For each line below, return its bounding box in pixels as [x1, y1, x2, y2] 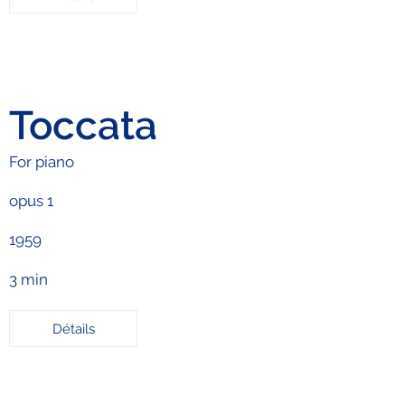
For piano [9, 152, 75, 171]
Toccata [9, 101, 158, 148]
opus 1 [9, 191, 54, 210]
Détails [52, 320, 95, 337]
